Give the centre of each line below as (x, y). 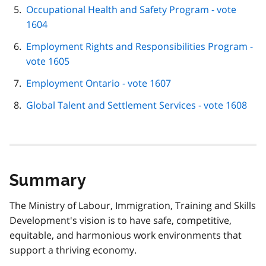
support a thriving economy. (73, 250)
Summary (48, 180)
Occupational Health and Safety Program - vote (131, 9)
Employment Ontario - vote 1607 (99, 83)
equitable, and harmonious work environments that (126, 235)
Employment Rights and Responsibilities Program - (140, 46)
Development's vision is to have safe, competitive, (121, 220)
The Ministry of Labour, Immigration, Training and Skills (133, 205)
